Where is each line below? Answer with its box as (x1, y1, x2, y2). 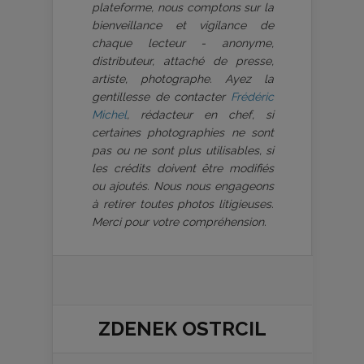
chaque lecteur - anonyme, (92, 36, 274, 50)
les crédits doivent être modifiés (92, 161, 274, 175)
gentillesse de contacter (92, 89, 231, 103)
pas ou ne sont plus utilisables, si (92, 143, 274, 157)
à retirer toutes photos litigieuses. (92, 197, 274, 210)
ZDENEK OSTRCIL (98, 316, 266, 340)
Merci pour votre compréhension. (92, 214, 266, 228)
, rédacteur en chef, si (127, 107, 274, 121)
